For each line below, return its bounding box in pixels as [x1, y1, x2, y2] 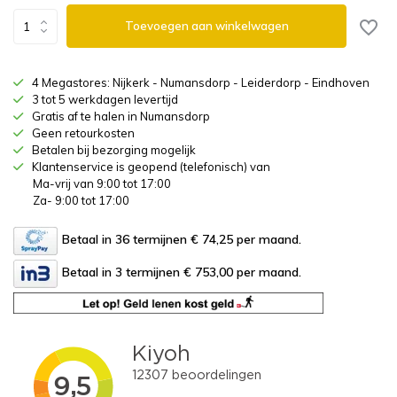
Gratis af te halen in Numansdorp [32, 109, 210, 123]
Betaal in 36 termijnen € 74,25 [62, 231, 233, 248]
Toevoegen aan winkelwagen [124, 19, 289, 33]
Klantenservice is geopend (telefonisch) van [32, 160, 270, 174]
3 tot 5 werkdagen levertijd [32, 92, 178, 106]
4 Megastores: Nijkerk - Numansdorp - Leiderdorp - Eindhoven [32, 75, 370, 90]
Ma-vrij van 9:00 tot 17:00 [33, 176, 171, 191]
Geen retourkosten [32, 126, 135, 140]
